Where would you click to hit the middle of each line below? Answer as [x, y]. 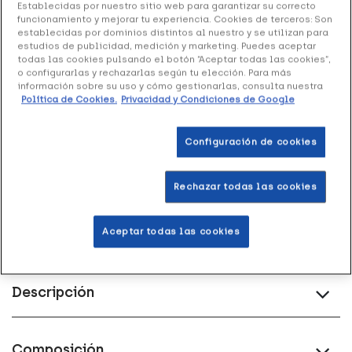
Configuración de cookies [251, 142]
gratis [139, 204]
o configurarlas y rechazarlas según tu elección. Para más [154, 73]
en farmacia [236, 72]
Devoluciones [78, 204]
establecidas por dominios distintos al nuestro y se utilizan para [173, 33]
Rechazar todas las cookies [245, 187]
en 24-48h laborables [208, 116]
